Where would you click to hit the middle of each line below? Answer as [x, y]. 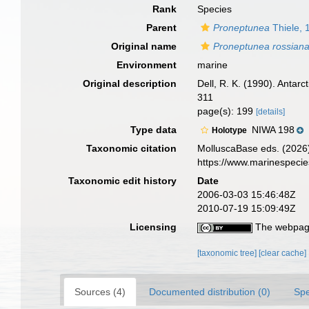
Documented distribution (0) [210, 292]
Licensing [153, 227]
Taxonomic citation [132, 148]
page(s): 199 [227, 111]
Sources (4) [100, 292]
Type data [154, 130]
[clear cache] [283, 253]
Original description [130, 83]
